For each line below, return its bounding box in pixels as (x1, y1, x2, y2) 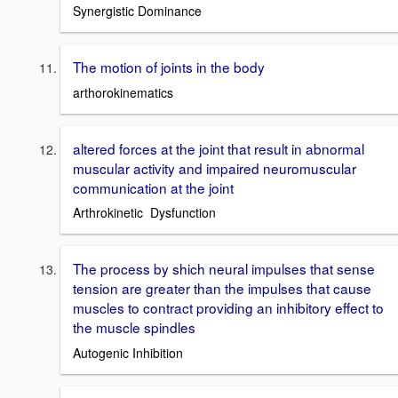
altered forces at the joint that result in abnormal (73, 138, 364, 158)
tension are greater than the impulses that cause (73, 278, 371, 298)
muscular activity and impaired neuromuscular (73, 157, 356, 178)
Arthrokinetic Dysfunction (73, 203, 216, 222)
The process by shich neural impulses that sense (73, 259, 375, 279)
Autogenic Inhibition (73, 343, 183, 362)
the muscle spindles (73, 317, 195, 338)
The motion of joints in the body (73, 56, 265, 76)
